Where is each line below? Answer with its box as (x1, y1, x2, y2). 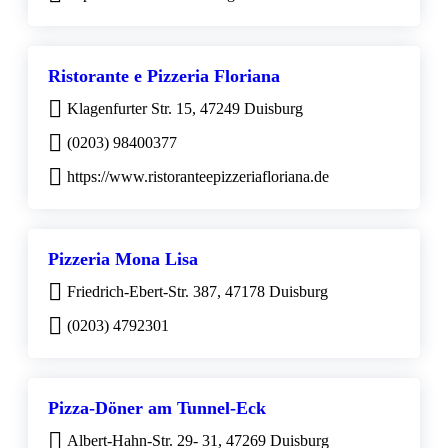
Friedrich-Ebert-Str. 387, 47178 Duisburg (67, 282, 328, 300)
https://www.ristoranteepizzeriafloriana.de (67, 167, 329, 185)
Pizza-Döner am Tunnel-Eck (48, 397, 266, 418)
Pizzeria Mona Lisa (48, 248, 198, 269)
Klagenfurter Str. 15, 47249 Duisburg (67, 99, 303, 117)
